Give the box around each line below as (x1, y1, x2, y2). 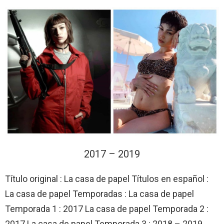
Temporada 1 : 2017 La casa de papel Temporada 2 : (5, 203, 208, 214)
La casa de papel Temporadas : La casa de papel (5, 188, 194, 199)
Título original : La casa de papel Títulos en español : (5, 173, 208, 184)
